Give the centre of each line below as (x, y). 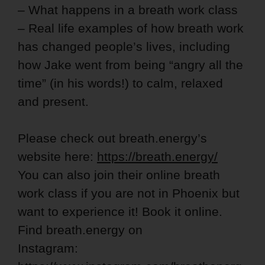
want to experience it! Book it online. (120, 211)
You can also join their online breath (119, 174)
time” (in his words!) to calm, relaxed (120, 83)
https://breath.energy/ (157, 156)
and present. (53, 101)
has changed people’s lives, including (124, 46)
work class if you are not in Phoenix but (129, 193)
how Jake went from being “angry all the (130, 64)
